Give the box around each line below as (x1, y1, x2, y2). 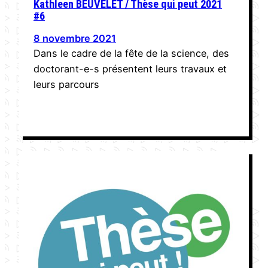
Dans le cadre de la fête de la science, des (33, 47, 229, 59)
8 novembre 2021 (33, 32, 116, 44)
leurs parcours (33, 78, 99, 90)
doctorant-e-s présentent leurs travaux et (33, 62, 227, 75)
